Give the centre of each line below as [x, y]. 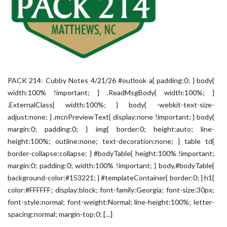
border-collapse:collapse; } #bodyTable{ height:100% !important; [111, 153]
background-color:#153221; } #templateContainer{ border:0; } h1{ [111, 178]
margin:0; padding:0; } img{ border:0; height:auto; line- [111, 129]
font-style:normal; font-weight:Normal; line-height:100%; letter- [111, 202]
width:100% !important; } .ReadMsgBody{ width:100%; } [111, 92]
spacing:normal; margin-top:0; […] [60, 214]
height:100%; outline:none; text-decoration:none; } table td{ [111, 141]
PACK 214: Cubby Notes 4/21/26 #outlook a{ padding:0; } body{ [111, 80]
